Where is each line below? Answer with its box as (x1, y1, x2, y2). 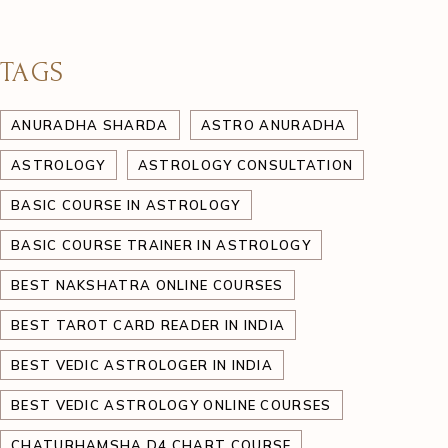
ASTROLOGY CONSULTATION (137, 157, 354, 173)
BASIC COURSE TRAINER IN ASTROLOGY (11, 237, 311, 253)
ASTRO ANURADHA (200, 117, 347, 133)
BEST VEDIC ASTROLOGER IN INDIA (11, 357, 273, 373)
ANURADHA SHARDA (11, 117, 169, 133)
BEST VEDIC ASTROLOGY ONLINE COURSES (11, 397, 332, 413)
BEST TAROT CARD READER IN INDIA (11, 317, 286, 333)
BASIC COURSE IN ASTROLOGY (11, 197, 241, 213)
